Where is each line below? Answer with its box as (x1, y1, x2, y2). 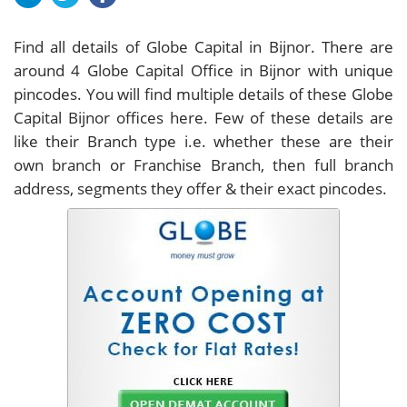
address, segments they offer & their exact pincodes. (14, 177, 387, 199)
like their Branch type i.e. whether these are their (14, 130, 393, 152)
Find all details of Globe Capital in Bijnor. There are (14, 35, 393, 57)
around (14, 59, 72, 81)
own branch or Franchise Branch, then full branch (14, 154, 393, 175)
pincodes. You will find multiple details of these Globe (14, 83, 393, 104)
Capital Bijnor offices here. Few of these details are (14, 106, 393, 128)
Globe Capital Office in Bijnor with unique (80, 59, 393, 81)
